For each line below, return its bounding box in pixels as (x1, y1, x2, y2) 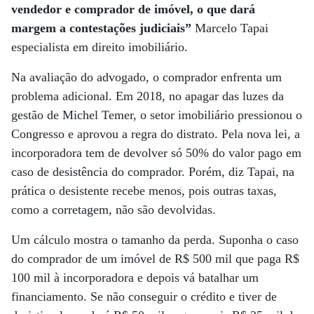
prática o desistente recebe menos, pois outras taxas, (11, 184, 277, 198)
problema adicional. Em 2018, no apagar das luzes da (11, 89, 284, 103)
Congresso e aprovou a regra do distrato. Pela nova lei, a (11, 127, 300, 141)
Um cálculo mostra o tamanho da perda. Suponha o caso (11, 233, 299, 247)
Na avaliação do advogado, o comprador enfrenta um (11, 70, 282, 84)
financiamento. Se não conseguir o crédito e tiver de (11, 289, 277, 303)
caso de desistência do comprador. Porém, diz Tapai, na (11, 165, 294, 179)
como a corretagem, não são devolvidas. (11, 203, 216, 217)
